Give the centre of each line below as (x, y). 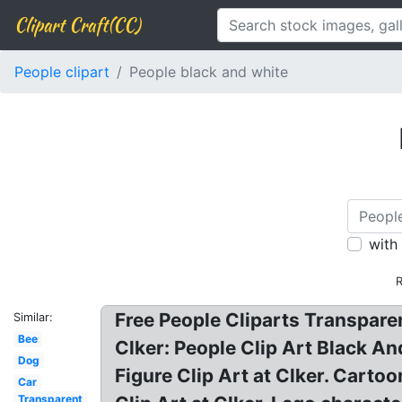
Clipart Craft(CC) (77, 25)
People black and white (209, 72)
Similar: (33, 317)
